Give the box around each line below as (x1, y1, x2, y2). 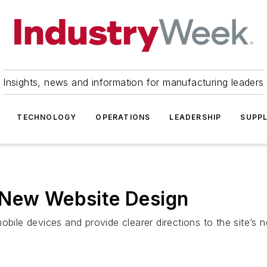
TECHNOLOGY (17, 113, 77, 122)
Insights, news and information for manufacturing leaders (3, 76, 264, 88)
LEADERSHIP (169, 113, 222, 122)
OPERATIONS (95, 113, 151, 122)
